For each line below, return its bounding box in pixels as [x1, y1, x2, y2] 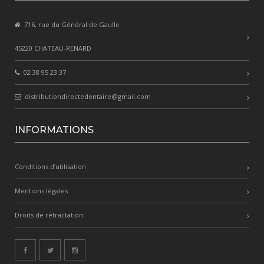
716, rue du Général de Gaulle [22, 20, 120, 29]
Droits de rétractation [15, 210, 83, 220]
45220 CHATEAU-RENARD [15, 44, 91, 53]
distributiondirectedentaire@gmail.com [23, 92, 151, 101]
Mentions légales [15, 186, 68, 196]
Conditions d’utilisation [15, 162, 86, 171]
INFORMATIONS [15, 124, 94, 136]
